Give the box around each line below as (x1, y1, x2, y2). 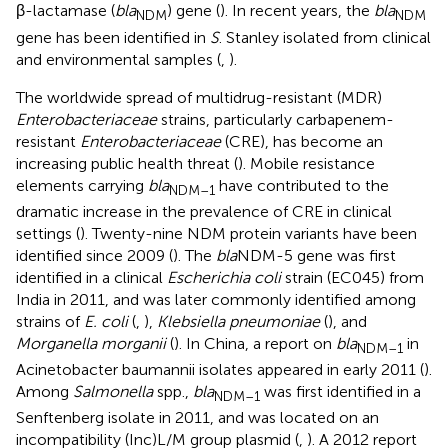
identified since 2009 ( (16, 245, 173, 265)
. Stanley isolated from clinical (219, 27, 431, 47)
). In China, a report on (174, 333, 336, 353)
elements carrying (16, 175, 148, 195)
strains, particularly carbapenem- (157, 109, 394, 129)
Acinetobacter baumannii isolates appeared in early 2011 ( (16, 359, 424, 379)
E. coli (84, 311, 128, 331)
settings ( (16, 223, 80, 243)
